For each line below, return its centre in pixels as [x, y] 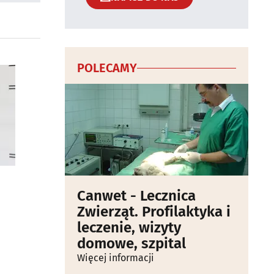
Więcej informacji [116, 258]
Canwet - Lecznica [136, 196]
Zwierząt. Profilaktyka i [154, 212]
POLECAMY [107, 68]
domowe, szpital [131, 243]
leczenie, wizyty [129, 228]
